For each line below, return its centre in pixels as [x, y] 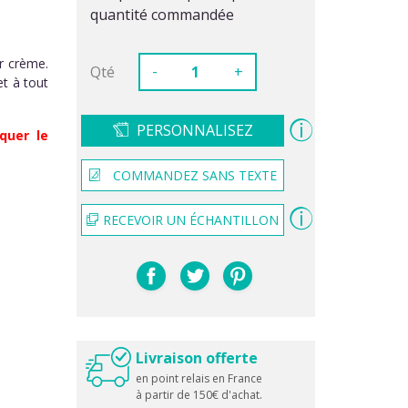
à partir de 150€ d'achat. [199, 394]
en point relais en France [199, 378]
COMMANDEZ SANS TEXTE [194, 176]
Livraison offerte [196, 357]
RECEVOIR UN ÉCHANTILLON [191, 220]
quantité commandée [162, 15]
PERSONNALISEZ [194, 130]
